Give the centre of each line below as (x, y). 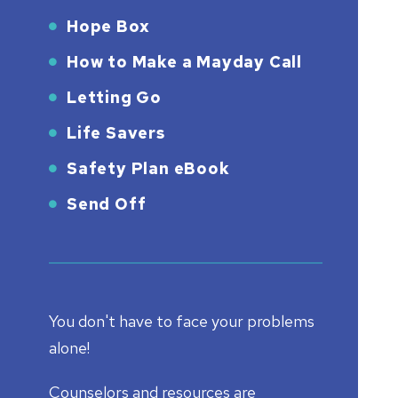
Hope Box (108, 26)
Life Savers (116, 132)
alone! (69, 347)
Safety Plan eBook (148, 168)
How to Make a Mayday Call (184, 61)
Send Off (107, 203)
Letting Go (114, 97)
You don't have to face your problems (182, 321)
